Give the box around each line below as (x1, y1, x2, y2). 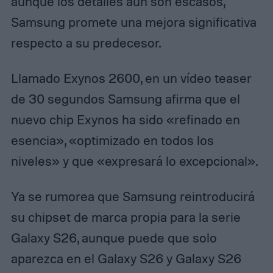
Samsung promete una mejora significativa (10, 14, 257, 30)
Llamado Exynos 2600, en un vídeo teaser (10, 70, 252, 87)
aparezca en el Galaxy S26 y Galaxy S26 (10, 250, 241, 267)
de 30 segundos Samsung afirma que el (10, 91, 240, 107)
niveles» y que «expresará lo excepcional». (10, 153, 258, 169)
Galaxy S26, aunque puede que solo (10, 230, 217, 246)
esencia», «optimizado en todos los (10, 132, 214, 149)
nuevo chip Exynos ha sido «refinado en (10, 112, 240, 128)
